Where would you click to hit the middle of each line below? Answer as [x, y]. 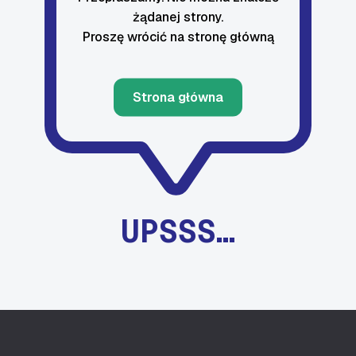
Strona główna [178, 97]
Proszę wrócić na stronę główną [178, 36]
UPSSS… [178, 231]
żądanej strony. [178, 16]
